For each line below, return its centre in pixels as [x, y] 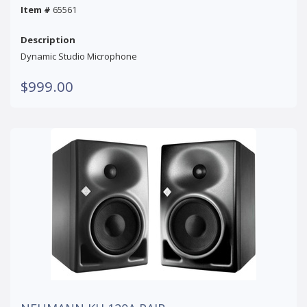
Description [48, 39]
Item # [36, 9]
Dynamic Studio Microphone [79, 56]
